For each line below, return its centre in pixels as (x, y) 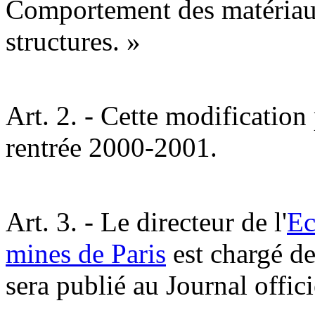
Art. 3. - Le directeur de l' (146, 222)
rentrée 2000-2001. (111, 148)
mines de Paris (86, 254)
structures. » (73, 41)
